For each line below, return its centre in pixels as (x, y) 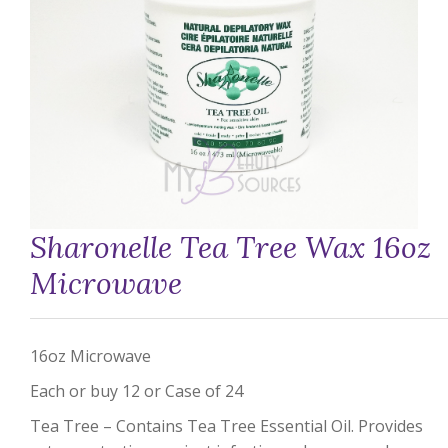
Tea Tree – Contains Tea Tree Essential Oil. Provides (226, 425)
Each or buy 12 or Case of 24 (136, 390)
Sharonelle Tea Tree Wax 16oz (230, 246)
